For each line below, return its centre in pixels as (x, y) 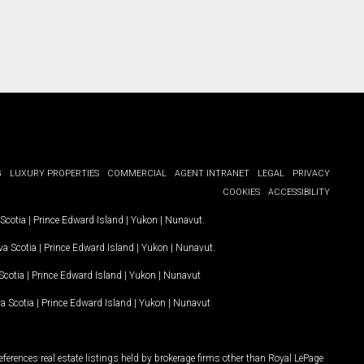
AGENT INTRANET (212, 174)
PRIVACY (311, 174)
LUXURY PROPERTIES (54, 174)
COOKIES (241, 193)
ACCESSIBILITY (299, 193)
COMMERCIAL (137, 174)
